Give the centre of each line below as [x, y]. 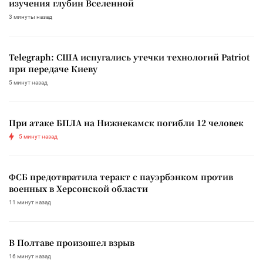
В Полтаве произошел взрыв [72, 242]
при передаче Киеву [53, 68]
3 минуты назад [31, 16]
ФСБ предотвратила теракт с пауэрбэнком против [121, 176]
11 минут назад [30, 202]
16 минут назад [30, 256]
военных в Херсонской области [78, 188]
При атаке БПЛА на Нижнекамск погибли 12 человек [126, 122]
